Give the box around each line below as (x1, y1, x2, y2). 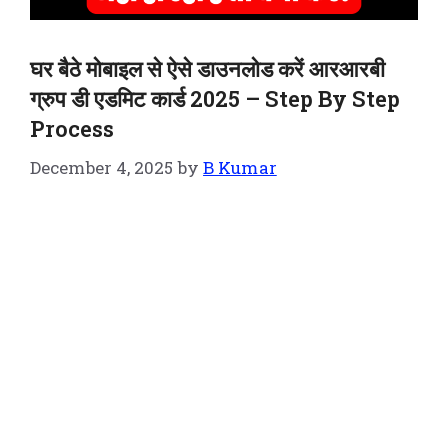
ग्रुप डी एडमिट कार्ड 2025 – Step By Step (30, 84, 400, 114)
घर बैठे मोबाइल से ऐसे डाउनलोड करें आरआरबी (30, 54, 385, 84)
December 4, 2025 (30, 155, 174, 179)
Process (30, 114, 114, 144)
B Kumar (203, 155, 277, 179)
